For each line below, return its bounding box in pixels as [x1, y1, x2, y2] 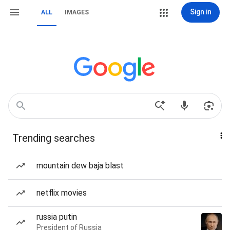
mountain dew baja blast [36, 161, 124, 170]
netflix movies [36, 188, 87, 198]
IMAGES [65, 9, 89, 16]
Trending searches [12, 132, 95, 144]
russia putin [36, 212, 77, 222]
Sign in [189, 8, 212, 16]
